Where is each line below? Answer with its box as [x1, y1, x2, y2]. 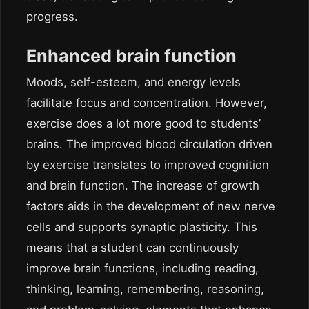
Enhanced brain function [26, 46, 237, 67]
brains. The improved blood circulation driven [26, 137, 272, 152]
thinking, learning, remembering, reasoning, [26, 282, 264, 297]
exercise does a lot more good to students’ [26, 117, 261, 131]
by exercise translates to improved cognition [26, 158, 269, 172]
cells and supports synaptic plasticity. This [26, 220, 257, 235]
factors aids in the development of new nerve [26, 199, 275, 214]
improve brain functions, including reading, [26, 261, 259, 276]
